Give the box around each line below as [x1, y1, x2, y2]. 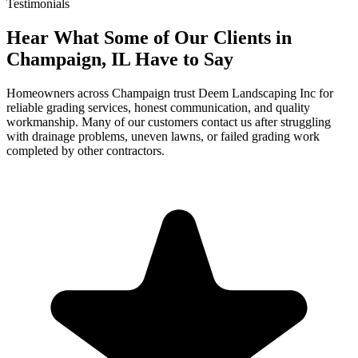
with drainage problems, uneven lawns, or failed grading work [6, 129, 320, 143]
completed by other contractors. [6, 143, 165, 157]
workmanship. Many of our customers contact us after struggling [6, 114, 331, 129]
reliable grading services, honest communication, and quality [6, 100, 310, 114]
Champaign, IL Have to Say [6, 49, 233, 70]
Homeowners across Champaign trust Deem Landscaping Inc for [6, 86, 333, 100]
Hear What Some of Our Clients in [6, 27, 292, 49]
